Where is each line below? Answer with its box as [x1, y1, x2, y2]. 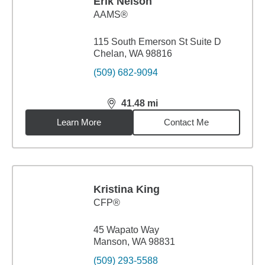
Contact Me [164, 117, 209, 127]
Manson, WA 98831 [93, 237, 175, 247]
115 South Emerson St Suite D [93, 37, 221, 47]
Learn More [57, 117, 102, 127]
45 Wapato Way [93, 225, 159, 235]
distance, [106, 103, 150, 114]
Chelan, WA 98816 [93, 49, 172, 59]
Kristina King [93, 183, 160, 195]
